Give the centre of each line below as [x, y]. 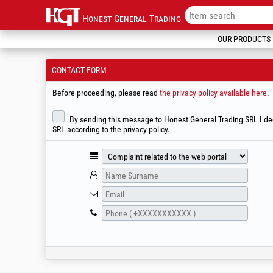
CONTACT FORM [79, 70]
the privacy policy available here [213, 93]
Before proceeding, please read [106, 93]
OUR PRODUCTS [244, 39]
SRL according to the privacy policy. [111, 129]
